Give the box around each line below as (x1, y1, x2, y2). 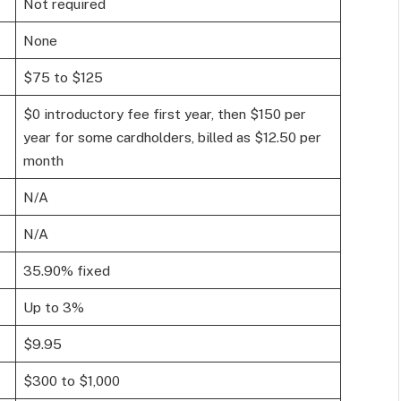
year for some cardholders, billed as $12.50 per (22, 129, 321, 146)
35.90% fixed (22, 262, 110, 279)
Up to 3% (22, 299, 84, 316)
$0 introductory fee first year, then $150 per (22, 106, 306, 123)
